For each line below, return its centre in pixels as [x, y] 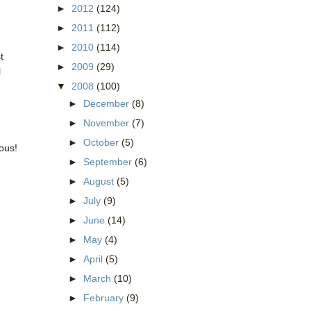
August [100, 181]
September [109, 161]
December [107, 103]
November [107, 123]
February [104, 298]
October [102, 142]
